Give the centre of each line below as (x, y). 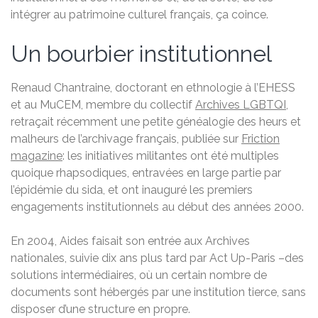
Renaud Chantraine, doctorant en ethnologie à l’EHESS (153, 88)
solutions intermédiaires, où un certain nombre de (139, 275)
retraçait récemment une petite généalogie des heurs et (156, 122)
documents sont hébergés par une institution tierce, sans (158, 292)
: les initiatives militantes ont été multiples (171, 156)
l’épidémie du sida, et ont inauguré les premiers (132, 190)
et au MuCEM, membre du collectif (103, 105)
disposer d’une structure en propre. (100, 309)
